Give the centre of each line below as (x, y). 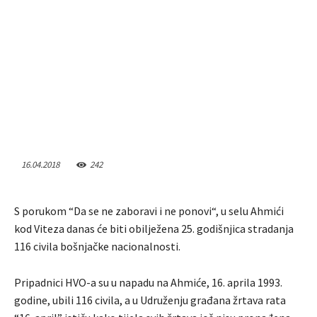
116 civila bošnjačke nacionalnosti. (97, 247)
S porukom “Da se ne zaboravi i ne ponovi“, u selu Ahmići (149, 211)
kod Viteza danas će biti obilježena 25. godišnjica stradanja (154, 229)
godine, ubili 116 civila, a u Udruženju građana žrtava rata (150, 300)
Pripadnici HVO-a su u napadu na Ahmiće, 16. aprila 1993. (148, 283)
